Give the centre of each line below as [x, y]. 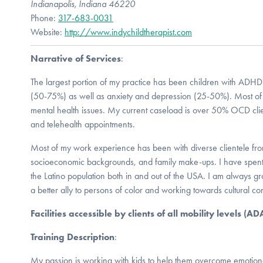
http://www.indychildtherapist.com [128, 32]
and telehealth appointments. [83, 124]
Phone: [44, 18]
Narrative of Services [76, 58]
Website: [48, 32]
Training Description [73, 237]
